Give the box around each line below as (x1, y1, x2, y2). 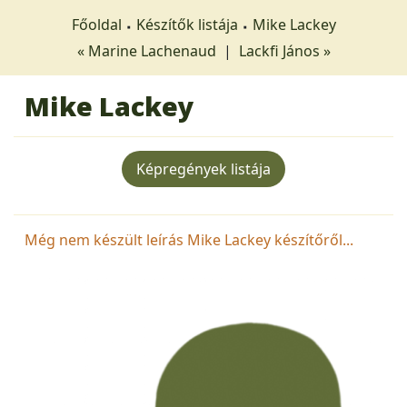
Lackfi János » (238, 41, 331, 61)
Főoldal (71, 15, 122, 35)
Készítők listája (135, 15, 238, 35)
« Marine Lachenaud (76, 41, 220, 61)
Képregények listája (136, 159, 271, 179)
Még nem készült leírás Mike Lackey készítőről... (25, 230, 353, 250)
